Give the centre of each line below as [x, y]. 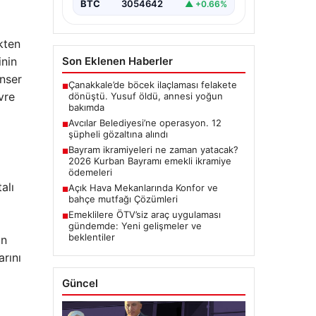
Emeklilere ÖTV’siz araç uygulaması [144, 215]
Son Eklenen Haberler [117, 61]
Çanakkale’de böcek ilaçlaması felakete [152, 85]
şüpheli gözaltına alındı [118, 134]
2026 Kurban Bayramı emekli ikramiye [150, 161]
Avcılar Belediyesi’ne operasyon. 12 [145, 123]
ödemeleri [90, 172]
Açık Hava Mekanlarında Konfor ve [143, 188]
